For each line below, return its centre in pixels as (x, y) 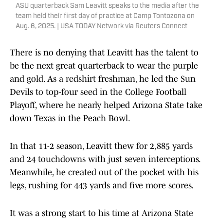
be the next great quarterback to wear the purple (104, 66)
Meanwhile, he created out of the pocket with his (104, 173)
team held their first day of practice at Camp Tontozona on (105, 17)
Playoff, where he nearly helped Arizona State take (106, 105)
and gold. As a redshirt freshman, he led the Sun (103, 79)
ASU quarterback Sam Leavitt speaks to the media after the (107, 6)
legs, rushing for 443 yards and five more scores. (102, 186)
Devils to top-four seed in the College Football (98, 92)
